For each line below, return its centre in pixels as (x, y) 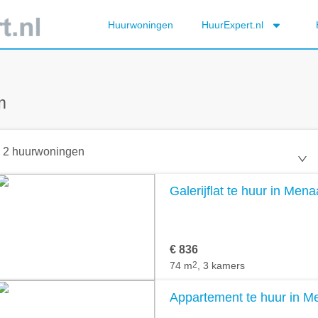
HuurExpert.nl (234, 25)
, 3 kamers (221, 266)
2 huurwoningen (44, 152)
